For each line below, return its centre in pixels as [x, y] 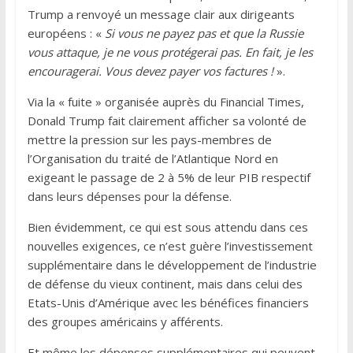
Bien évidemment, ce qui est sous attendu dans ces [167, 227]
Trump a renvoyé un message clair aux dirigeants [161, 14]
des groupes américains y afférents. [125, 321]
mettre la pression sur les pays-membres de [149, 139]
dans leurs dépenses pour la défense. [129, 196]
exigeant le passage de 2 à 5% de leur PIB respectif [169, 177]
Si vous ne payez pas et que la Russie [204, 33]
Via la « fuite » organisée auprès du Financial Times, [165, 101]
